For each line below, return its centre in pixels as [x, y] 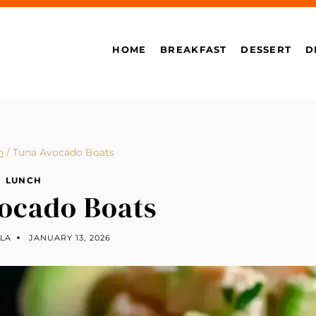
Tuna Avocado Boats [63, 152]
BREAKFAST [194, 49]
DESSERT [266, 49]
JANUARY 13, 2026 [70, 237]
